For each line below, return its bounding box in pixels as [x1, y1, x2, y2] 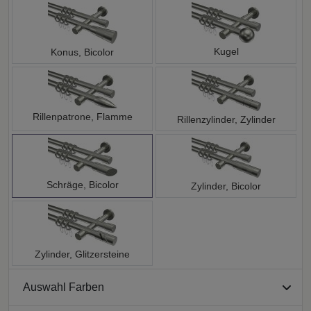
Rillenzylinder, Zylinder [176, 113, 276, 125]
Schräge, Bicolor [46, 178, 119, 190]
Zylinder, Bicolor [191, 180, 261, 192]
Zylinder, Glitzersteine [35, 248, 130, 260]
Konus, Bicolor [51, 46, 114, 58]
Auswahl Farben [23, 281, 104, 294]
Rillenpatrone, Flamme [32, 110, 133, 122]
